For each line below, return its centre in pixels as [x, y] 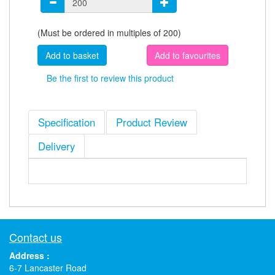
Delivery [56, 146]
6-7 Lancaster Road [48, 268]
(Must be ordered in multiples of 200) [109, 33]
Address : [29, 255]
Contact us [36, 237]
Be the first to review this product [110, 78]
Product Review [152, 122]
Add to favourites [188, 55]
